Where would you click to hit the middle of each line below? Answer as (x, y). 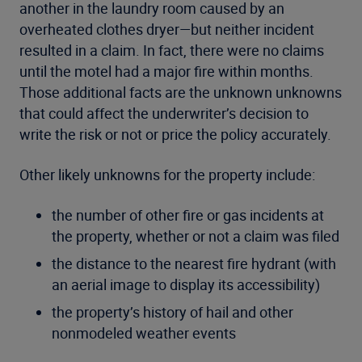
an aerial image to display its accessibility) (186, 285)
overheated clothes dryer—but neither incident (167, 29)
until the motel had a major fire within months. (166, 72)
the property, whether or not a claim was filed (196, 236)
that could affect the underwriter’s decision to (164, 114)
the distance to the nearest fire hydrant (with (194, 264)
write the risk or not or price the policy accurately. (175, 135)
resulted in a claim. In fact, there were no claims (172, 51)
